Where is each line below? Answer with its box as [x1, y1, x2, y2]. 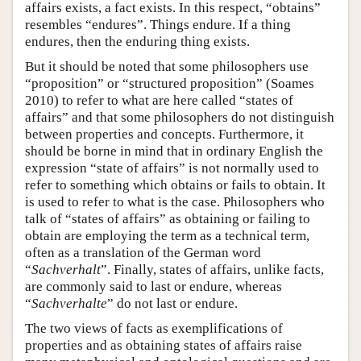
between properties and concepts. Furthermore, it [25, 126, 304, 142]
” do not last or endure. [107, 295, 238, 311]
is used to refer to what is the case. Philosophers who [25, 193, 325, 210]
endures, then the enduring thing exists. [25, 33, 250, 49]
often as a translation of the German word [25, 244, 261, 260]
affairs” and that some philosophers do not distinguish [25, 109, 334, 125]
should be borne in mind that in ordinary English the [25, 143, 323, 159]
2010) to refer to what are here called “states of [25, 92, 293, 108]
